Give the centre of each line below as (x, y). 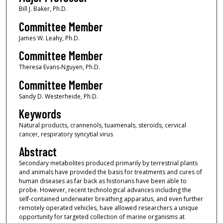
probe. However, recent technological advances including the (105, 190)
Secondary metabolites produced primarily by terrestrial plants (108, 163)
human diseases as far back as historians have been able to (103, 181)
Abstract (38, 152)
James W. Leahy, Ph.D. (49, 38)
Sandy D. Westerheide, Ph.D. (58, 96)
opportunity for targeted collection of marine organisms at (102, 217)
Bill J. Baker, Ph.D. (43, 9)
